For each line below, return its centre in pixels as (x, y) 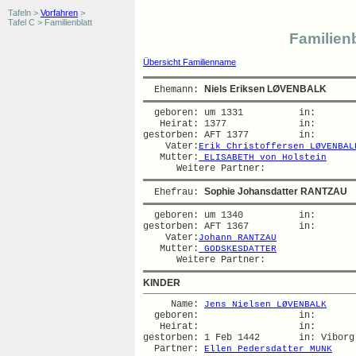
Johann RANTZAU (238, 238)
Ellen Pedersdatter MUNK (268, 349)
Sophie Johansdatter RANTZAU (276, 192)
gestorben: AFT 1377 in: (238, 135)
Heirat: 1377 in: (238, 124)
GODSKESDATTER (238, 249)
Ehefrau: (174, 192)
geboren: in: (238, 315)
